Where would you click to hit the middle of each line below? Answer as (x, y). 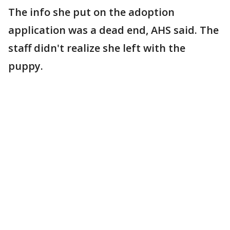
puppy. (27, 66)
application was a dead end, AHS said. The (113, 30)
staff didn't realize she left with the (97, 48)
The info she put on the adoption (91, 12)
